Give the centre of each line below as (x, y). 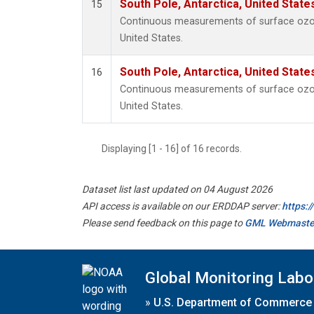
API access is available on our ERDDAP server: (182, 206)
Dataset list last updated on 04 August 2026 (177, 190)
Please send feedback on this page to (163, 223)
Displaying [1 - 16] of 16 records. (176, 149)
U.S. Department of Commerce (233, 302)
